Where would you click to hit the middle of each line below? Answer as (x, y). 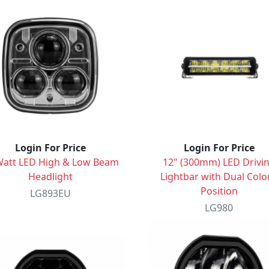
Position (219, 191)
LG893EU (50, 193)
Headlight (50, 176)
